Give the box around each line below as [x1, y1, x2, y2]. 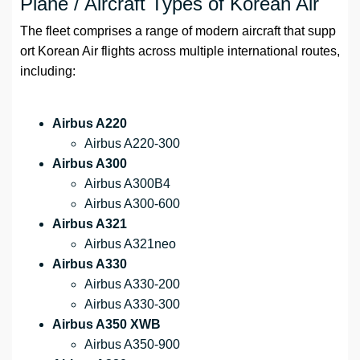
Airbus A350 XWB [52, 317, 161, 332]
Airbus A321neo [84, 237, 176, 252]
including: [20, 64, 76, 79]
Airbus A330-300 [84, 297, 180, 312]
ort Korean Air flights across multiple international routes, [20, 44, 340, 59]
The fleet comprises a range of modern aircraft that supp [20, 24, 336, 39]
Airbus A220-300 [84, 137, 180, 151]
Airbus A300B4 [84, 177, 170, 191]
